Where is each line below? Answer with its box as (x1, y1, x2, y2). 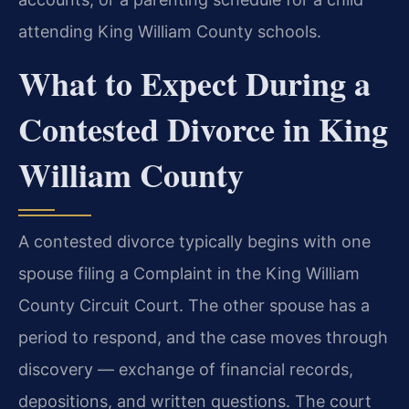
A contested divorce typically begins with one (18, 232, 371, 252)
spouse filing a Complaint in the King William (18, 264, 360, 284)
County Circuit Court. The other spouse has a (18, 296, 370, 316)
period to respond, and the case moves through (18, 328, 388, 348)
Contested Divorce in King (18, 105, 388, 153)
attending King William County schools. (18, 22, 321, 42)
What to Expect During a (18, 59, 371, 108)
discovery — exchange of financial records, (18, 360, 353, 380)
